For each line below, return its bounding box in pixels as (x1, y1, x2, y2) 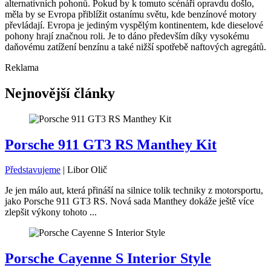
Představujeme (5, 165, 60, 175)
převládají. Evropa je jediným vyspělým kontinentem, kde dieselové (5, 19, 263, 30)
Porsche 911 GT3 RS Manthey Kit (5, 136, 217, 152)
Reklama (5, 62, 39, 73)
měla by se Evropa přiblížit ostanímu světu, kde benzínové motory (5, 8, 256, 19)
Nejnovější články (5, 85, 115, 101)
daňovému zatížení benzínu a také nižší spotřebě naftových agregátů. (5, 41, 266, 52)
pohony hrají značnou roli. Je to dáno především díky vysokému (5, 30, 249, 41)
